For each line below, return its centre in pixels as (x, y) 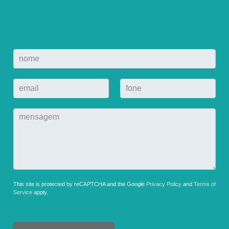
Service (23, 192)
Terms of (205, 184)
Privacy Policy (164, 184)
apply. (40, 192)
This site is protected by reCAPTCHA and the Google (80, 184)
